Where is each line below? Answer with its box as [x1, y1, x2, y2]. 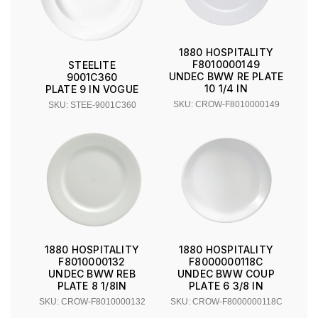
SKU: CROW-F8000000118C [170, 297, 283, 307]
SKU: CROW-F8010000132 [38, 297, 146, 307]
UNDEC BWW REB [48, 268, 136, 280]
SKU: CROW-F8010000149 [172, 99, 280, 110]
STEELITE [68, 58, 116, 71]
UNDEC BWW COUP [177, 268, 275, 280]
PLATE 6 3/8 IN [189, 280, 263, 292]
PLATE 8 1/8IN [57, 280, 127, 292]
